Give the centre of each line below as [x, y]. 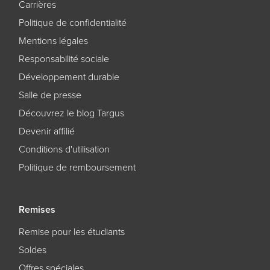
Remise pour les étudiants [71, 232]
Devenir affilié [46, 131]
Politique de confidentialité [72, 23]
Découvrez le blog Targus [71, 113]
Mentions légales [53, 41]
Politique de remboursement [77, 167]
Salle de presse [50, 95]
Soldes [32, 250]
